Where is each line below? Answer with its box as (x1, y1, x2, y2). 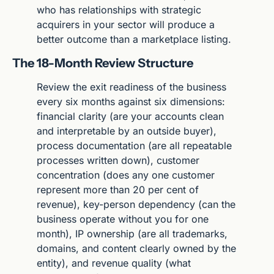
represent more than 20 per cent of (37, 183, 199, 196)
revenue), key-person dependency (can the (37, 198, 235, 210)
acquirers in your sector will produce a (37, 18, 215, 31)
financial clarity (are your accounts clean (37, 109, 224, 122)
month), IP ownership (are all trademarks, (37, 227, 228, 240)
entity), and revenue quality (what (37, 256, 191, 269)
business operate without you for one (37, 212, 209, 225)
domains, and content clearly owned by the (37, 242, 236, 254)
